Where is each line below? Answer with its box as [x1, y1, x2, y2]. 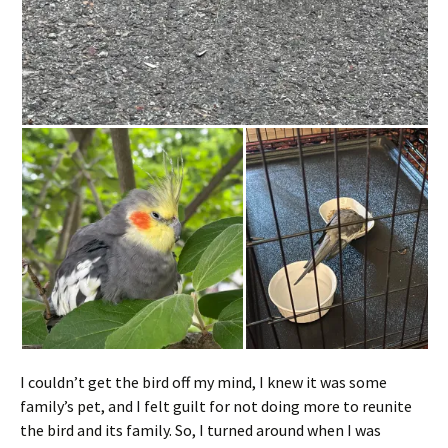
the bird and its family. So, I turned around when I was [20, 420, 381, 440]
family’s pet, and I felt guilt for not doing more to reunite [20, 396, 412, 416]
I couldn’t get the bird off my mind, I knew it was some [20, 372, 387, 392]
